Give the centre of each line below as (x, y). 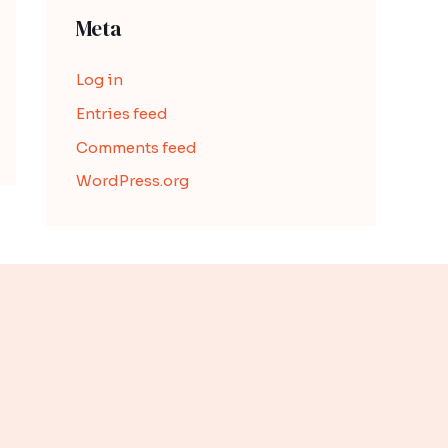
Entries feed (122, 113)
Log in (99, 79)
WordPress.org (132, 181)
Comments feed (136, 147)
